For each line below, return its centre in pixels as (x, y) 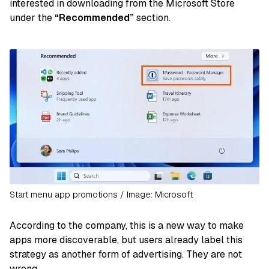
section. (152, 18)
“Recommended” (94, 18)
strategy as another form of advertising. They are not (126, 254)
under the (32, 18)
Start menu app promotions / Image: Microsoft (101, 194)
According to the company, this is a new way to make (127, 225)
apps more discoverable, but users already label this (126, 240)
